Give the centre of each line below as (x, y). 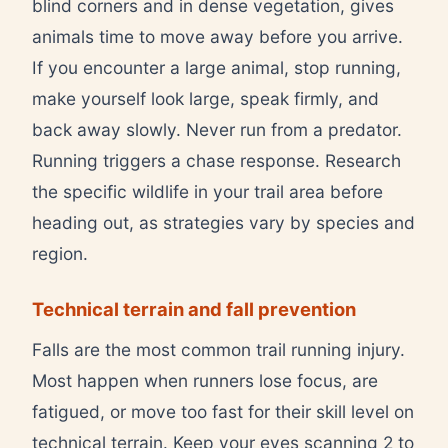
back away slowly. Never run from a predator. (217, 129)
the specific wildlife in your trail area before (207, 191)
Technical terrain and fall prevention (194, 308)
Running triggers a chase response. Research (216, 160)
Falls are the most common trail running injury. (218, 349)
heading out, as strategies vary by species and (223, 222)
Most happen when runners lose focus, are (205, 380)
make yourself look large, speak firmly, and (205, 98)
